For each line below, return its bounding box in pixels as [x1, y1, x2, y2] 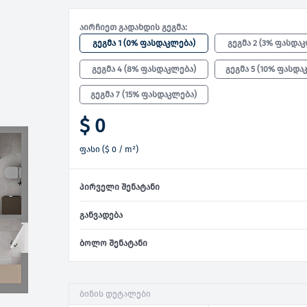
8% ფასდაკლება [126, 63, 193, 74]
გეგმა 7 [90, 88, 121, 99]
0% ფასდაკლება [125, 38, 193, 49]
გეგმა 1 [92, 38, 121, 49]
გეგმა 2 [227, 38, 257, 49]
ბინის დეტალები [79, 288, 151, 299]
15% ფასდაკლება [125, 88, 195, 99]
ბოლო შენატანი [79, 238, 148, 249]
